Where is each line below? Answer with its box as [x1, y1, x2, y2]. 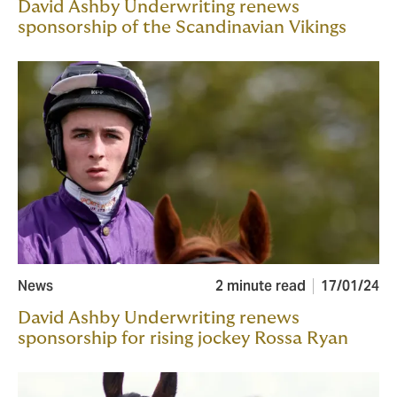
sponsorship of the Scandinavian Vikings [18, 19, 346, 37]
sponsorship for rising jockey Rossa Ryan [18, 330, 348, 348]
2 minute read [215, 276, 306, 296]
